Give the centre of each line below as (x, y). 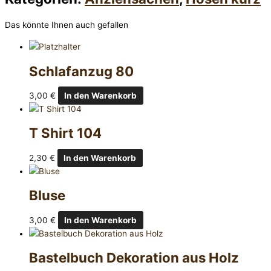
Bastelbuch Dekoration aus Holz (134, 258)
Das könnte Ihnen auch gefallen (67, 25)
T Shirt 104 (65, 133)
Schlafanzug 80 (81, 71)
